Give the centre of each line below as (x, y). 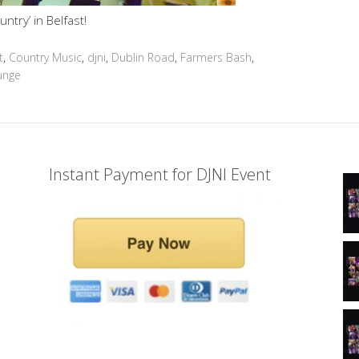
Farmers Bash (216, 57)
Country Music (45, 57)
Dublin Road (143, 57)
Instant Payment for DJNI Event (159, 174)
